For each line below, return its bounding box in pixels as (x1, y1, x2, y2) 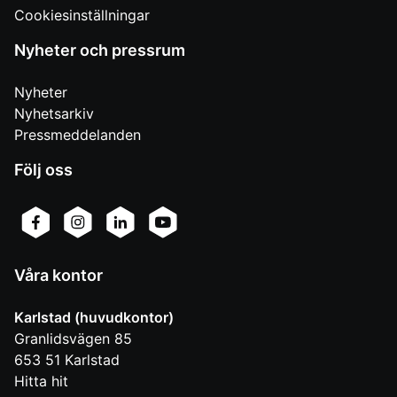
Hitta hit (14, 371, 68, 390)
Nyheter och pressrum (14, 40, 185, 59)
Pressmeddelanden (14, 125, 141, 144)
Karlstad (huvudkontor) (14, 307, 174, 326)
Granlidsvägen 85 (14, 329, 132, 347)
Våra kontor (14, 265, 103, 284)
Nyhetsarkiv (14, 104, 94, 122)
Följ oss (14, 160, 73, 179)
